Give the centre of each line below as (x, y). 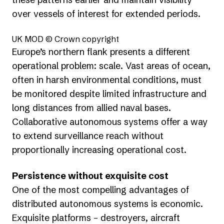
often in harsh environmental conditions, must (107, 79)
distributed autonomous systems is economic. (107, 203)
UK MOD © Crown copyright (65, 39)
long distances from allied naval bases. (91, 107)
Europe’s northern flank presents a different (101, 51)
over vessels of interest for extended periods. (106, 13)
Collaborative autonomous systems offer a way (110, 121)
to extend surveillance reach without (88, 135)
